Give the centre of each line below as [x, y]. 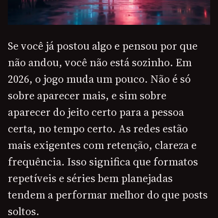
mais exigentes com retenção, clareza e [102, 145]
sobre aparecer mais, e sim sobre [87, 96]
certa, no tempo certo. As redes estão [98, 129]
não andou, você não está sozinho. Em [100, 63]
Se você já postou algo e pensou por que [103, 46]
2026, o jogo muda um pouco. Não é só [99, 79]
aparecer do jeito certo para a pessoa [96, 112]
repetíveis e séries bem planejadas [90, 178]
